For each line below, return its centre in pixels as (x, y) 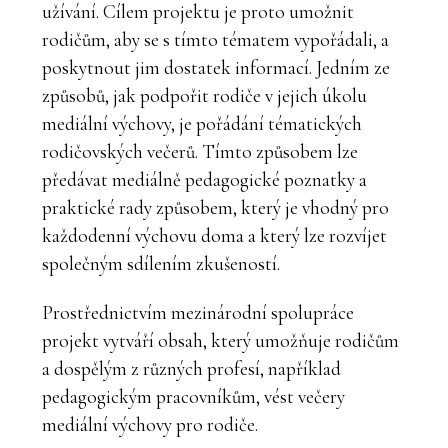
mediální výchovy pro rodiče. (150, 424)
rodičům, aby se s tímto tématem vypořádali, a (215, 39)
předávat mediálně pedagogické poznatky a (204, 179)
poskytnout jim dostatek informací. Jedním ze (216, 67)
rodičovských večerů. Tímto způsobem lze (200, 151)
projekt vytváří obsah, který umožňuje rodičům (220, 340)
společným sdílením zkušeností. (161, 263)
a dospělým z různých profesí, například (191, 368)
